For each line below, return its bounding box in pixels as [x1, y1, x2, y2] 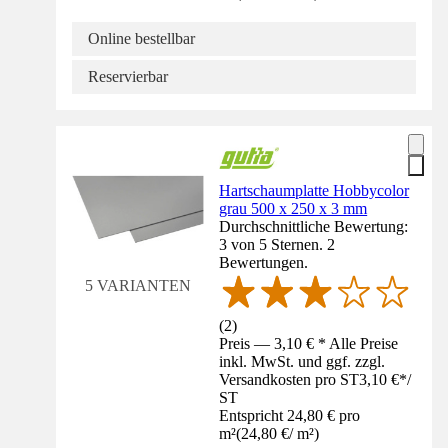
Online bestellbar [88, 29, 195, 47]
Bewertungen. [219, 253, 309, 271]
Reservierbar [88, 67, 168, 85]
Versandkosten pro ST [219, 370, 360, 388]
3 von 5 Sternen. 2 [219, 235, 336, 253]
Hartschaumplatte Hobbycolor [219, 181, 410, 199]
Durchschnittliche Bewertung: [219, 217, 409, 235]
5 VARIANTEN [84, 276, 191, 294]
